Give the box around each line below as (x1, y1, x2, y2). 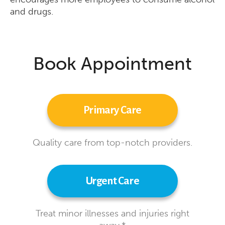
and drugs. (10, 6, 53, 17)
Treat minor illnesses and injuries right (35, 208, 189, 219)
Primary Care (83, 104, 142, 116)
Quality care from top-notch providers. (32, 137, 192, 148)
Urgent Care (85, 175, 140, 187)
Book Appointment (33, 53, 192, 74)
